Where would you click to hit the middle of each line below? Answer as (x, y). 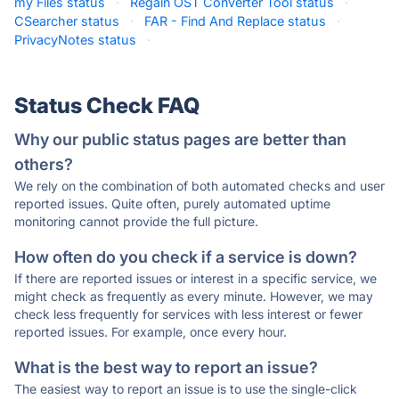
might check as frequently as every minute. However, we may (194, 296)
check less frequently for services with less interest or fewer (188, 314)
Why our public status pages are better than (180, 139)
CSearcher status (67, 21)
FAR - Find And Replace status (235, 21)
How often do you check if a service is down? (186, 257)
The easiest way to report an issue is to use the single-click (186, 389)
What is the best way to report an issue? (166, 367)
